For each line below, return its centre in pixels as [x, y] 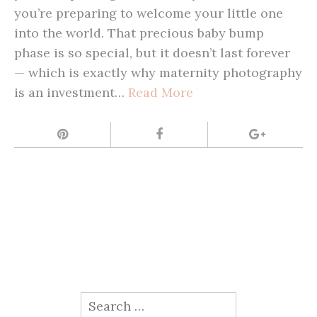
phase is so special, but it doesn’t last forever [152, 53]
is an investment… [71, 93]
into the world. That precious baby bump [139, 33]
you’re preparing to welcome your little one [149, 13]
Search [101, 301]
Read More [161, 93]
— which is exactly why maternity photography [158, 73]
